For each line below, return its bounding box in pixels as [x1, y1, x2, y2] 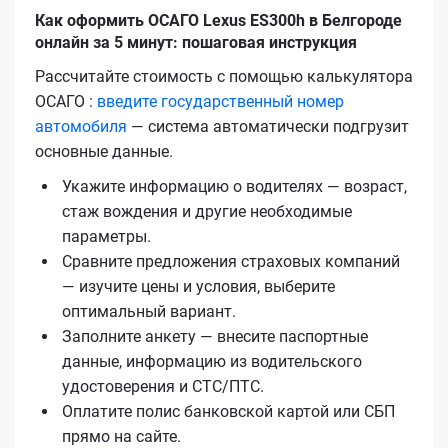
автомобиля [35, 116, 127, 136]
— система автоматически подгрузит [127, 116, 409, 136]
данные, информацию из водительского [62, 351, 362, 371]
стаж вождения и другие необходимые [62, 201, 352, 221]
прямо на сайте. [62, 426, 181, 446]
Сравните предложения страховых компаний [62, 251, 400, 271]
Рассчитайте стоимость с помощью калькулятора [35, 66, 413, 86]
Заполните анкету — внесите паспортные [62, 326, 368, 346]
